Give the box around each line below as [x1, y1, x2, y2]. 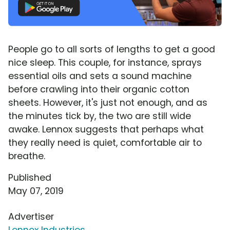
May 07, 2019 [8, 184, 64, 197]
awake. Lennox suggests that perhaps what [8, 123, 204, 136]
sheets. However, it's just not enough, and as [8, 96, 207, 109]
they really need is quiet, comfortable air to [8, 136, 202, 149]
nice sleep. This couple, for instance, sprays [8, 56, 202, 69]
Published [8, 171, 51, 184]
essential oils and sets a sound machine [8, 69, 191, 82]
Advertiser [8, 210, 54, 223]
